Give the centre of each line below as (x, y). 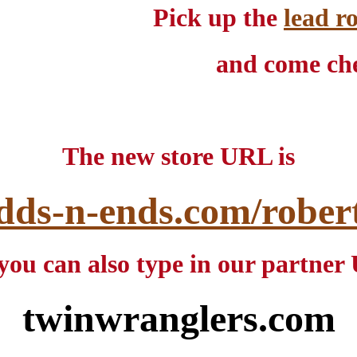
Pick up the (218, 17)
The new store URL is (178, 157)
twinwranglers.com (178, 318)
